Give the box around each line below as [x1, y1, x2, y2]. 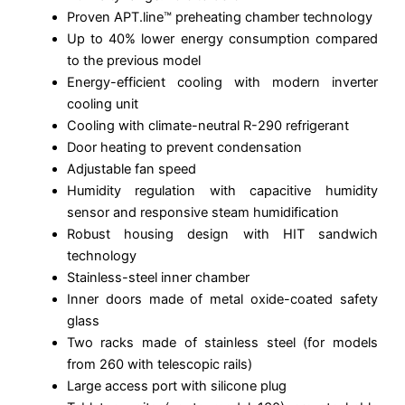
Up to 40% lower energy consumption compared [66, 31, 378, 48]
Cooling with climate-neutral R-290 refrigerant [66, 118, 349, 135]
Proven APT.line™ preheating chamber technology [66, 9, 372, 26]
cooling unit [66, 96, 138, 113]
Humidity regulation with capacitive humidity [66, 183, 378, 200]
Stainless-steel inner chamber [66, 269, 250, 287]
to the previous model [66, 52, 201, 70]
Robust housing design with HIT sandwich [66, 226, 378, 243]
